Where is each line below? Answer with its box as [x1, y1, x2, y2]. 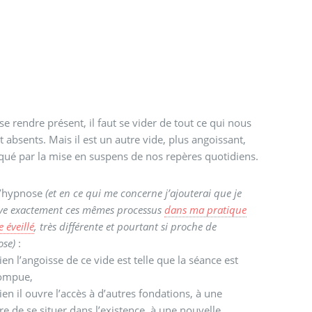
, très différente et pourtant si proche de [34, 219, 217, 234]
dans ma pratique [164, 203, 247, 217]
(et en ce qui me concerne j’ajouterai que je [45, 186, 242, 201]
